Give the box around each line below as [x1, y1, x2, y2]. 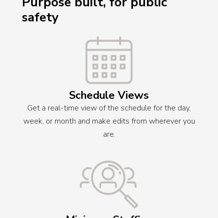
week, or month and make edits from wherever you [23, 115, 195, 127]
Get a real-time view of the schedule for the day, [27, 102, 191, 113]
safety [22, 9, 59, 26]
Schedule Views [69, 88, 149, 103]
